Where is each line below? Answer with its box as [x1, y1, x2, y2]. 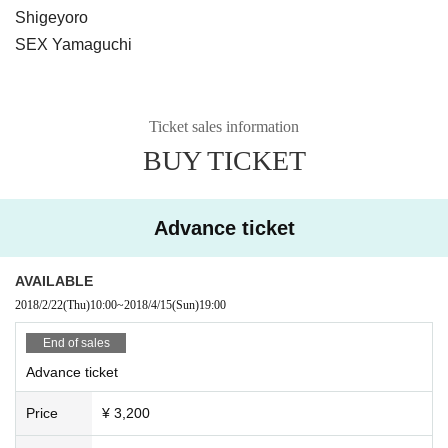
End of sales [42, 335, 110, 350]
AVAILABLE [15, 272, 93, 289]
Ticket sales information [149, 117, 299, 135]
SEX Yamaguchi [15, 35, 132, 53]
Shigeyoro [15, 8, 88, 26]
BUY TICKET [142, 144, 306, 176]
